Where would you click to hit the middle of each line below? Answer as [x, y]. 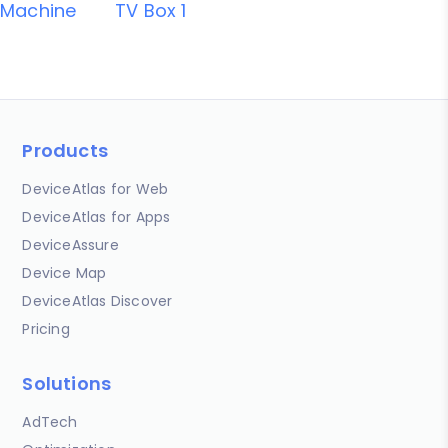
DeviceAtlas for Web [95, 188]
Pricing [46, 328]
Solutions [67, 383]
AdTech [50, 421]
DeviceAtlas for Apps [96, 216]
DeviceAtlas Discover [97, 300]
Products [65, 150]
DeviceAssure [70, 244]
